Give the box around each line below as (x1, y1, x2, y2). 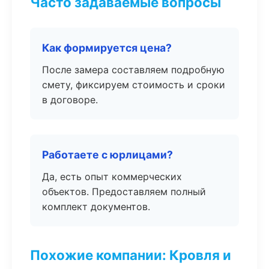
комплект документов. (42, 201, 150, 213)
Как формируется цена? (42, 41, 172, 54)
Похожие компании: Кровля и (30, 247, 231, 263)
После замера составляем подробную (42, 64, 225, 76)
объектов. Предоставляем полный (42, 186, 206, 198)
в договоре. (42, 94, 98, 106)
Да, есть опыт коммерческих (42, 171, 182, 183)
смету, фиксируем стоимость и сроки (42, 79, 225, 91)
